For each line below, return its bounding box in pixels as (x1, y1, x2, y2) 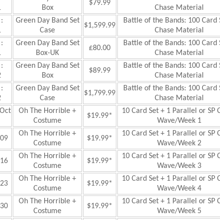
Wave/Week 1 (157, 117, 201, 125)
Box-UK (36, 49, 59, 57)
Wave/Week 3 (157, 162, 201, 170)
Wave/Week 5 (157, 207, 201, 215)
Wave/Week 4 (157, 185, 201, 192)
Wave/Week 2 (157, 139, 201, 147)
